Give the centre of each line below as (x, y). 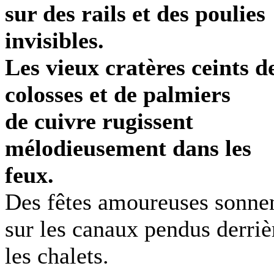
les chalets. (57, 256)
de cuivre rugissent (99, 121)
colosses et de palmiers (118, 94)
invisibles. (54, 40)
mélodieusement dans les (128, 148)
